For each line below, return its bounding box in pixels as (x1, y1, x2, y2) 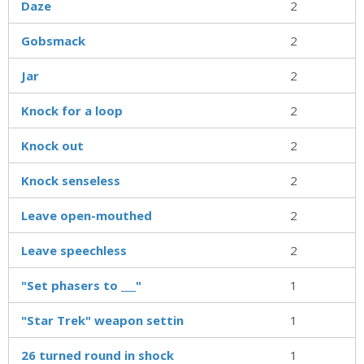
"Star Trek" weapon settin (21, 311, 184, 328)
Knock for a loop (21, 102, 123, 119)
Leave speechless (21, 241, 127, 258)
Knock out (21, 136, 84, 154)
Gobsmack (21, 32, 85, 49)
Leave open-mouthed (21, 206, 152, 223)
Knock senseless (21, 171, 120, 188)
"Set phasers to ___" (21, 276, 141, 293)
